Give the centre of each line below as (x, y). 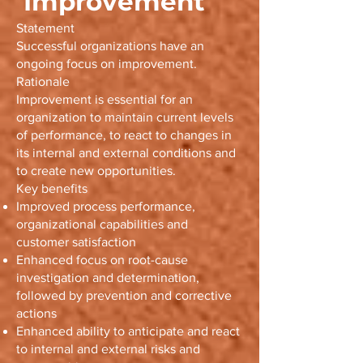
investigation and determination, (108, 278)
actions (36, 313)
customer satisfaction (76, 242)
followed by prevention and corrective (124, 295)
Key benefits (52, 188)
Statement (45, 28)
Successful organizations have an (110, 46)
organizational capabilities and (102, 224)
